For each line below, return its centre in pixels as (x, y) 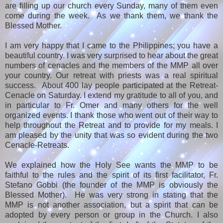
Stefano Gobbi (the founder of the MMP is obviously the (111, 185)
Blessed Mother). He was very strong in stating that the (111, 195)
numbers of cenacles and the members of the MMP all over (111, 66)
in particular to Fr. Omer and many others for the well (111, 106)
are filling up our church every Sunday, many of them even (111, 6)
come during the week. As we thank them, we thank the (111, 16)
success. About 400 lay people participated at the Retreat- (111, 86)
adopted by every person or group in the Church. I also (111, 215)
